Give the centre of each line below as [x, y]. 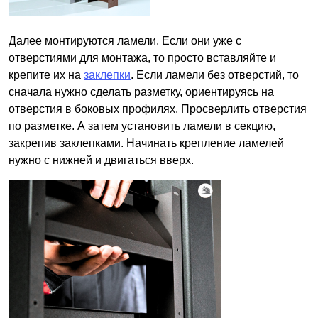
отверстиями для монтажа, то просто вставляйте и [142, 58]
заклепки [107, 75]
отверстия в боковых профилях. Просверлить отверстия [158, 109]
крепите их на [46, 75]
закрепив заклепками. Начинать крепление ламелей [146, 143]
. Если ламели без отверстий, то [215, 75]
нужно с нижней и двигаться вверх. [101, 160]
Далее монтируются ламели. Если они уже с [125, 41]
